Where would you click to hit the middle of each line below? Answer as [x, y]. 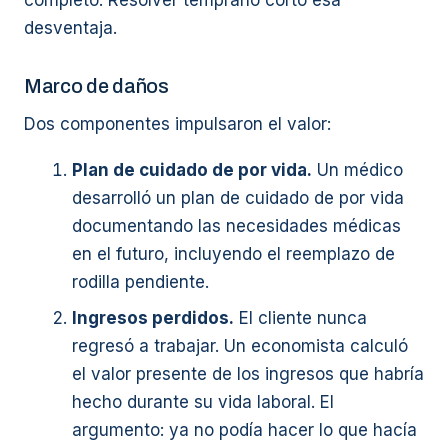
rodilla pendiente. [140, 282]
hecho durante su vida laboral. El [203, 402]
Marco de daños [96, 86]
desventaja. [70, 28]
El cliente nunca [300, 318]
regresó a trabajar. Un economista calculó [240, 346]
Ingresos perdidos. [153, 318]
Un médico [357, 170]
